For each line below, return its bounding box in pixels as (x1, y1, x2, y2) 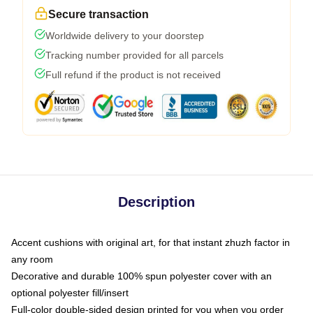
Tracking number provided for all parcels (45, 50, 224, 61)
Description (118, 194, 195, 210)
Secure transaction (48, 8, 149, 20)
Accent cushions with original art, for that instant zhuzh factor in (11, 237, 290, 248)
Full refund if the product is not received (45, 69, 221, 80)
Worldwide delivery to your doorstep (45, 30, 204, 41)
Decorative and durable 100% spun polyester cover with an (11, 270, 272, 282)
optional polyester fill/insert (11, 287, 129, 298)
